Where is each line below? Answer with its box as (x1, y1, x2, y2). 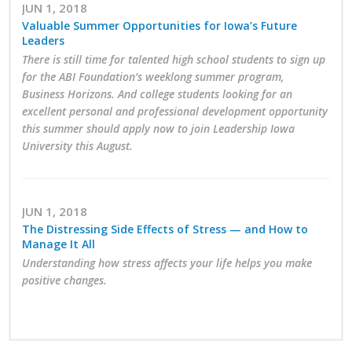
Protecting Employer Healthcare (110, 9, 318, 29)
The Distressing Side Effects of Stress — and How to (22, 221, 309, 236)
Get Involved (110, 280, 192, 300)
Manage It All (22, 236, 96, 251)
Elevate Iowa (110, 174, 192, 193)
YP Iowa (110, 209, 160, 229)
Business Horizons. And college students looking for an (22, 86, 293, 102)
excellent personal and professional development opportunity (22, 104, 328, 119)
